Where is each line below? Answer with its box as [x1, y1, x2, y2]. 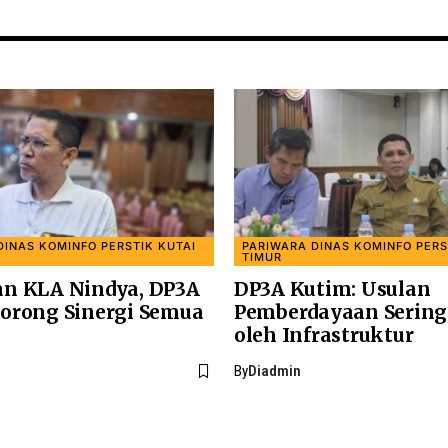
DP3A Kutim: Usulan [234, 276, 431, 301]
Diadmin [248, 361, 301, 380]
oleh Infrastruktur [234, 322, 414, 347]
